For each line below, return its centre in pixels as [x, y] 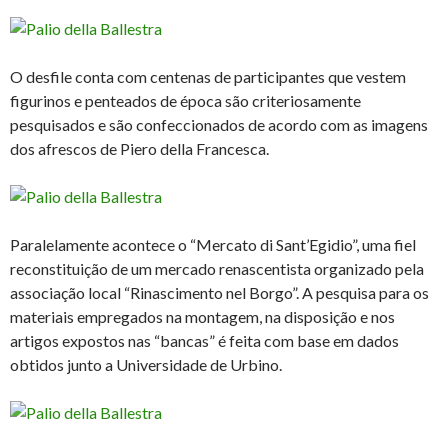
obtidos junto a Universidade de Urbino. [146, 365]
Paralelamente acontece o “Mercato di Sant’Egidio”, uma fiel [213, 245]
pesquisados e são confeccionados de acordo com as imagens [219, 125]
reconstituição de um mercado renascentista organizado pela [217, 269]
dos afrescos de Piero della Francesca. [139, 149]
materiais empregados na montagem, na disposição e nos [202, 317]
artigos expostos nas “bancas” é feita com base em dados [204, 341]
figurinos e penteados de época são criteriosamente [185, 101]
